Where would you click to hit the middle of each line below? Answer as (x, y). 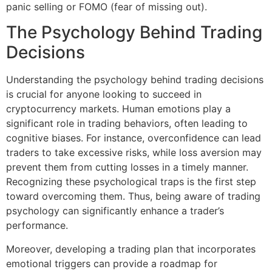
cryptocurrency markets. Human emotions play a (118, 109)
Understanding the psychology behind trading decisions (135, 80)
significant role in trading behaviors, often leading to (127, 124)
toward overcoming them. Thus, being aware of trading (133, 196)
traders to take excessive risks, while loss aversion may (134, 153)
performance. (37, 226)
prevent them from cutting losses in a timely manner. (127, 167)
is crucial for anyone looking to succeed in (104, 94)
